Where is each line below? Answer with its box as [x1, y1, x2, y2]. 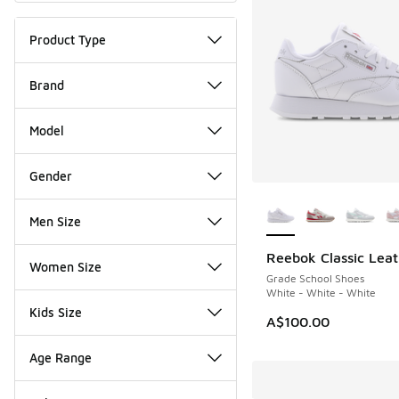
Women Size [29, 258, 102, 274]
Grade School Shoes [265, 271, 364, 285]
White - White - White [265, 285, 376, 299]
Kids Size [29, 304, 82, 320]
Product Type [29, 31, 106, 47]
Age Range [29, 349, 92, 365]
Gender [29, 167, 72, 183]
